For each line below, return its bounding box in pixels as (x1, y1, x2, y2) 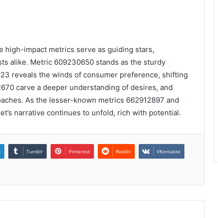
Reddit (116, 147, 131, 155)
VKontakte (157, 147, 181, 155)
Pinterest (69, 147, 90, 155)
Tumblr (26, 147, 43, 155)
